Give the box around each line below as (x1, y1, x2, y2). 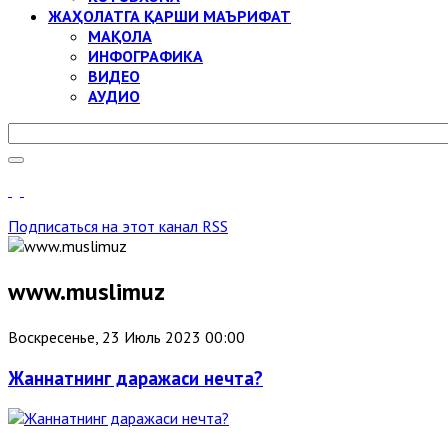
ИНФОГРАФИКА (88, 46, 203, 66)
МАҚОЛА (88, 26, 152, 46)
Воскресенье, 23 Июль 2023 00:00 (8, 326, 245, 347)
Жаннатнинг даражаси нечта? (8, 365, 263, 390)
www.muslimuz (8, 275, 165, 307)
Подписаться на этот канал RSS (8, 216, 228, 236)
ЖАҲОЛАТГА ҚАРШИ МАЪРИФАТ (48, 6, 291, 26)
